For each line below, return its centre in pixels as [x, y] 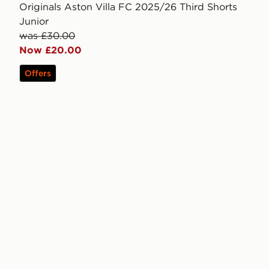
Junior [34, 21]
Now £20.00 [50, 50]
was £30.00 [47, 36]
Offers [38, 74]
